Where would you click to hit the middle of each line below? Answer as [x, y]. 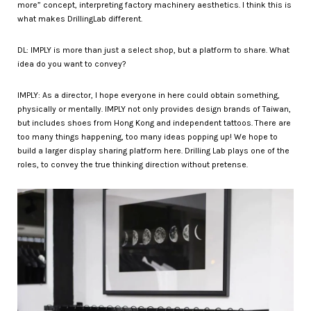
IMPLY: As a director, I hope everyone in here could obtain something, [149, 95]
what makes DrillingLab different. [81, 18]
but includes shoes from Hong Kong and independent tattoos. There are [154, 123]
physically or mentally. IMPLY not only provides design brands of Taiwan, [154, 109]
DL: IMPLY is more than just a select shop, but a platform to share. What [153, 50]
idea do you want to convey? [73, 64]
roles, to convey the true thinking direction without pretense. [133, 164]
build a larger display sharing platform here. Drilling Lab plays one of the [153, 150]
